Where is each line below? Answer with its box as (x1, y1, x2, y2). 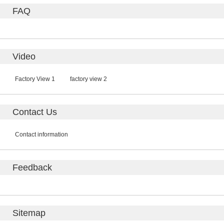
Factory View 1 (15, 75, 55, 82)
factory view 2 (70, 75, 107, 82)
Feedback (12, 162, 52, 172)
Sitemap (12, 208, 45, 218)
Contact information (15, 131, 68, 138)
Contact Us (12, 107, 57, 117)
